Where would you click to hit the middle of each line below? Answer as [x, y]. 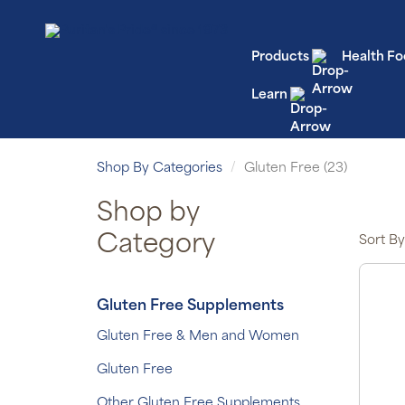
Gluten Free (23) [296, 169]
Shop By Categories [160, 169]
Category [156, 246]
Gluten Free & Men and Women [198, 337]
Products [280, 57]
